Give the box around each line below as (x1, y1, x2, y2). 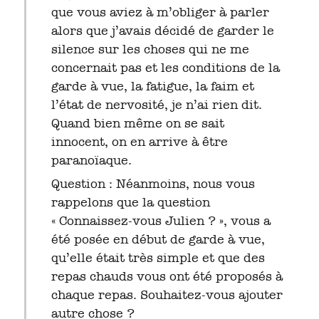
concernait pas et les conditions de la (51, 61, 280, 75)
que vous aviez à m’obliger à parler (51, 5, 269, 20)
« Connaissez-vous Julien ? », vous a (51, 214, 271, 229)
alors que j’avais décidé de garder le (51, 23, 274, 38)
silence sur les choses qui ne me (51, 42, 249, 57)
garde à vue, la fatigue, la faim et (51, 79, 254, 94)
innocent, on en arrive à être (51, 135, 228, 150)
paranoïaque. (51, 153, 132, 168)
